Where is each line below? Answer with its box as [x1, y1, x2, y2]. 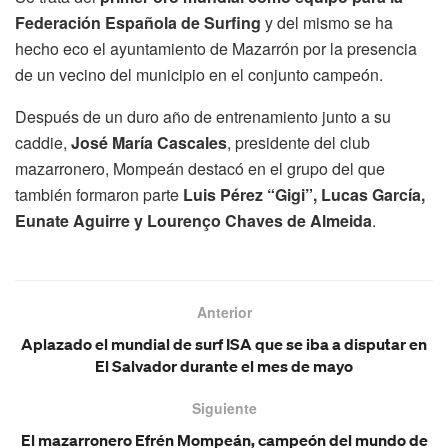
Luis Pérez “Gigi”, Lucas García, [183, 183, 425, 207]
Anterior [196, 302, 252, 323]
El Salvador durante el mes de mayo [95, 356, 353, 377]
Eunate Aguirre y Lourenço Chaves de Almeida [15, 209, 372, 233]
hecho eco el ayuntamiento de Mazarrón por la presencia [15, 37, 417, 61]
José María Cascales [71, 131, 227, 155]
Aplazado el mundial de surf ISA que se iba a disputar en [21, 334, 427, 355]
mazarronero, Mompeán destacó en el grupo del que [15, 157, 385, 181]
